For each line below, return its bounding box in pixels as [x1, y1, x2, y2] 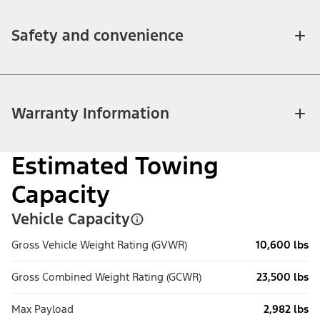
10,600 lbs [256, 238, 309, 252]
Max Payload [11, 302, 74, 316]
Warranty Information [11, 104, 169, 124]
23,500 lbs [256, 270, 309, 284]
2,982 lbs [264, 302, 309, 316]
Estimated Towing [11, 151, 219, 182]
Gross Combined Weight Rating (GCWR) [11, 270, 201, 284]
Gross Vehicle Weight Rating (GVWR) [11, 238, 187, 252]
